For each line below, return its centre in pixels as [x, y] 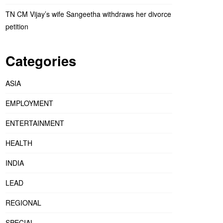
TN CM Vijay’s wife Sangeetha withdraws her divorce [88, 14]
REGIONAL [23, 202]
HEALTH [19, 143]
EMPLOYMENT [29, 103]
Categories [41, 61]
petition [17, 27]
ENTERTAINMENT [35, 123]
